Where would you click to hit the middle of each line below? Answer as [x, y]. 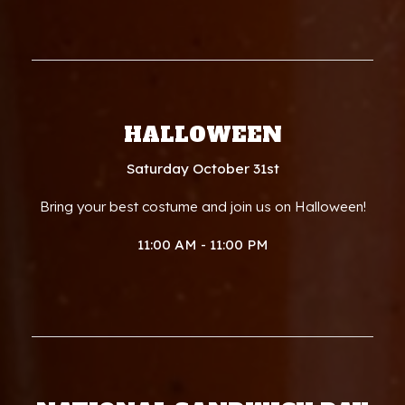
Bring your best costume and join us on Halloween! [202, 207]
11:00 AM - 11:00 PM [202, 245]
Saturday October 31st [202, 169]
